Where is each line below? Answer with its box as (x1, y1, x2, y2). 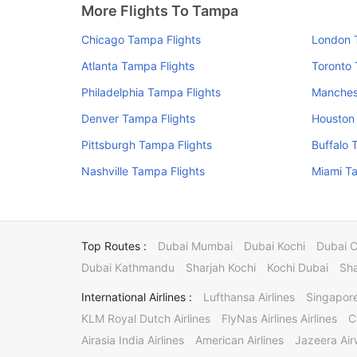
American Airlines (195, 333, 284, 347)
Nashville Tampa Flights (81, 164, 205, 178)
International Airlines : (81, 290, 192, 304)
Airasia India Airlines (81, 333, 184, 347)
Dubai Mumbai (158, 239, 233, 253)
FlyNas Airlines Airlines (222, 312, 337, 325)
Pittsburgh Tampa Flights (81, 138, 212, 151)
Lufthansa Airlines (203, 290, 295, 304)
